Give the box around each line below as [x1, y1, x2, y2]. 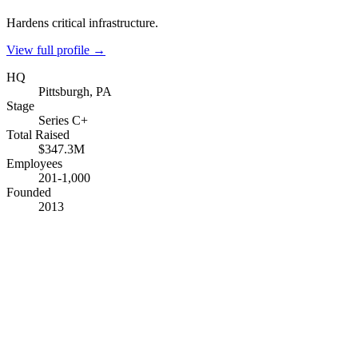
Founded [6, 185, 51, 199]
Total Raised [6, 127, 70, 141]
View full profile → [6, 42, 105, 57]
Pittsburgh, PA [38, 84, 112, 98]
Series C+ [38, 113, 88, 127]
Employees [6, 156, 62, 170]
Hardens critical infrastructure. [6, 15, 158, 30]
